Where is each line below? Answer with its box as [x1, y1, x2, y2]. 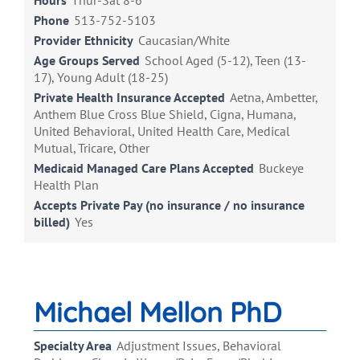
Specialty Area [34, 337, 112, 354]
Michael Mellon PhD [34, 295, 281, 330]
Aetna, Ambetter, [230, 89, 317, 106]
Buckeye [259, 160, 304, 177]
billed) [34, 214, 70, 231]
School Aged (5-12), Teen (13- [145, 52, 306, 69]
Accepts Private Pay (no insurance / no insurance [34, 197, 305, 214]
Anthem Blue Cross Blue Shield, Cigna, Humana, [34, 106, 296, 123]
